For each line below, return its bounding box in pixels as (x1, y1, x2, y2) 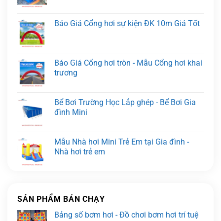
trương (54, 68, 77, 78)
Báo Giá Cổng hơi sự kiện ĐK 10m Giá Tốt (54, 19, 200, 29)
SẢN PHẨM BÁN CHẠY (17, 194, 105, 204)
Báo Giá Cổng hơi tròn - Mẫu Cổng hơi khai (54, 58, 202, 68)
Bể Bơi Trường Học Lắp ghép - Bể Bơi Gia (54, 98, 196, 108)
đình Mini (54, 108, 87, 117)
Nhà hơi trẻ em (54, 147, 105, 157)
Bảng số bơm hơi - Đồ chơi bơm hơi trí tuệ (54, 210, 198, 220)
